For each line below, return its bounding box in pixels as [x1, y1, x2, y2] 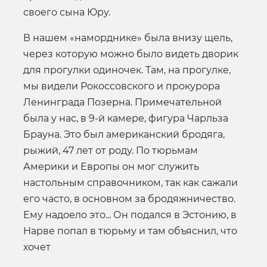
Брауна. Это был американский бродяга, [23, 128, 225, 140]
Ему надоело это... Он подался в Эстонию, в [23, 209, 237, 221]
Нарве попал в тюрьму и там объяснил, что [23, 225, 237, 237]
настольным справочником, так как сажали [23, 176, 238, 188]
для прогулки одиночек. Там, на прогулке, [23, 64, 231, 76]
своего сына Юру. [23, 6, 110, 18]
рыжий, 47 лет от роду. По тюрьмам [23, 144, 198, 156]
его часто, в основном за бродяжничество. [23, 193, 235, 204]
